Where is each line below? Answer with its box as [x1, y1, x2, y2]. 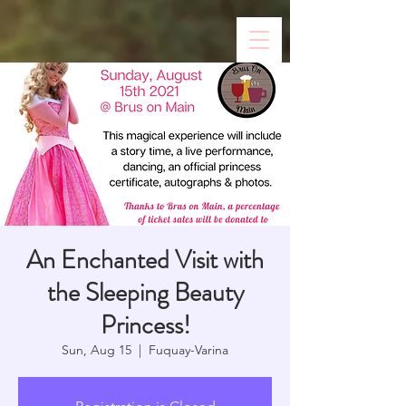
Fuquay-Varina [149, 342, 228, 358]
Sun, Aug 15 [62, 342, 131, 358]
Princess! [100, 307, 190, 343]
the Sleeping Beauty [46, 275, 244, 311]
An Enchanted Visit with [26, 242, 264, 278]
